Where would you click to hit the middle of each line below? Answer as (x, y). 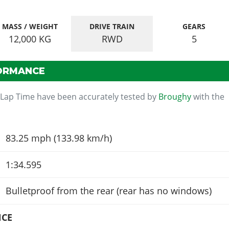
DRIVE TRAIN (112, 26)
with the (208, 97)
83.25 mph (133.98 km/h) (59, 138)
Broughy (175, 97)
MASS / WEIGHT (30, 26)
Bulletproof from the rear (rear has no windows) (108, 191)
